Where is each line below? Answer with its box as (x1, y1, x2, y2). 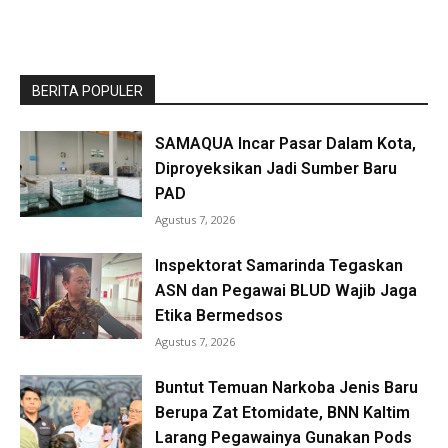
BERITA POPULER (32, 83, 143, 100)
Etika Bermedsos (155, 306, 284, 326)
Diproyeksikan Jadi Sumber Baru (155, 159, 398, 179)
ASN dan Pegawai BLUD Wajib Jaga (155, 281, 418, 301)
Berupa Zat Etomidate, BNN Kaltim (155, 403, 411, 423)
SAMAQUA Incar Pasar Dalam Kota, (155, 134, 417, 154)
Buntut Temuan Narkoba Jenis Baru (155, 378, 419, 398)
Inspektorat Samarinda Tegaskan (155, 256, 404, 276)
